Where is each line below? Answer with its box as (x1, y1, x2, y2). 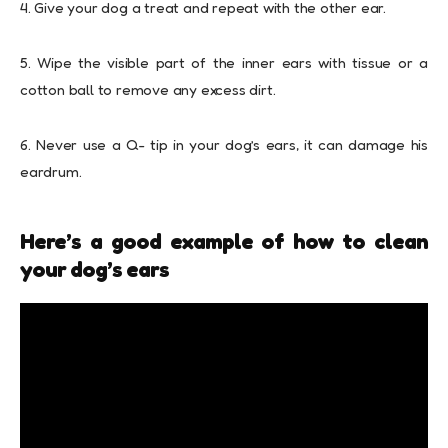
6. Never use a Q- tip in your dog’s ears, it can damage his (20, 135, 428, 155)
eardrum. (20, 162, 82, 182)
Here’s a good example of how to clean (20, 228, 428, 255)
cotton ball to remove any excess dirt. (20, 80, 276, 100)
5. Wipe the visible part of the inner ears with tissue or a (20, 53, 428, 73)
